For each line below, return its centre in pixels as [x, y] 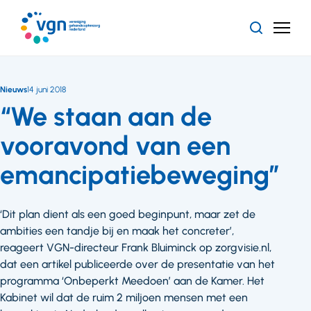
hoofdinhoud [34, 43]
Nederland [43, 80]
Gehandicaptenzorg [65, 66]
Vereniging [44, 51]
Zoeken [273, 32]
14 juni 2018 [47, 90]
